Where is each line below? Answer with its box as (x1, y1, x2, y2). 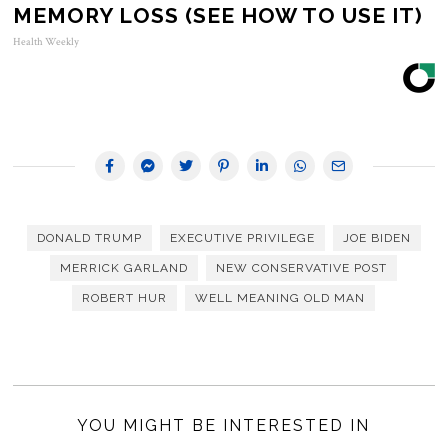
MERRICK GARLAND (60, 261, 189, 276)
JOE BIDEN (342, 231, 411, 246)
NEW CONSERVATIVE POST (216, 261, 388, 276)
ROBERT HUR (82, 291, 168, 306)
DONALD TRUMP (36, 231, 142, 246)
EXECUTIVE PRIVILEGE (169, 231, 315, 246)
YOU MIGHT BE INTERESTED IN (77, 416, 371, 436)
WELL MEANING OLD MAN (195, 291, 366, 306)
